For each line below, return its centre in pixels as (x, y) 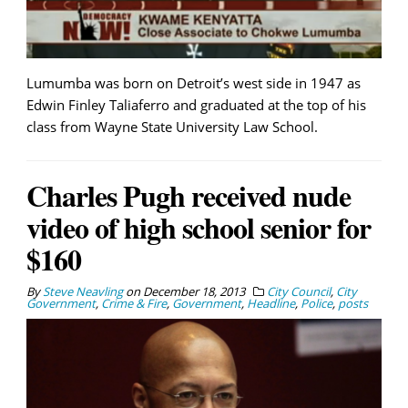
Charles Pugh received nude (189, 195)
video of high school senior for (199, 227)
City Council (299, 291)
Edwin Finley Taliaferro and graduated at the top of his (196, 105)
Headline (271, 303)
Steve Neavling (83, 291)
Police (316, 303)
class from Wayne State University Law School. (172, 127)
